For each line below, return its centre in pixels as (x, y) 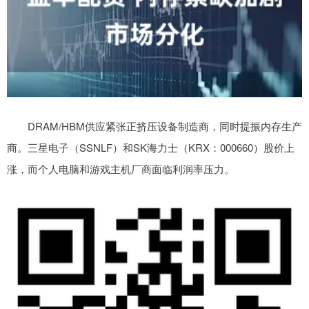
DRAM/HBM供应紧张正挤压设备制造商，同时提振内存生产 (154, 126)
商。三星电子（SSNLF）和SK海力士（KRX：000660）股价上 (151, 147)
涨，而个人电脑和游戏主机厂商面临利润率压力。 (121, 168)
